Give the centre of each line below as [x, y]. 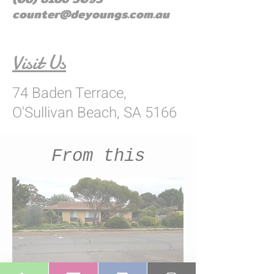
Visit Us [39, 63]
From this [98, 156]
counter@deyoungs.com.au [91, 14]
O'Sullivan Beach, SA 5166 [94, 113]
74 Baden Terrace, [69, 93]
